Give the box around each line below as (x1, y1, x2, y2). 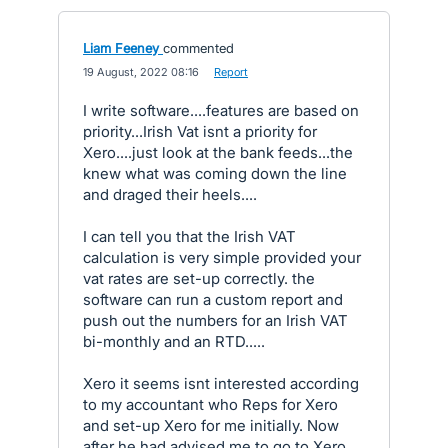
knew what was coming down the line (83, 164, 347, 183)
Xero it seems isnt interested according (83, 374, 359, 393)
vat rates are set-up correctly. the (83, 269, 315, 288)
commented (163, 40, 234, 56)
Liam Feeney (83, 40, 159, 56)
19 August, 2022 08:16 (83, 65, 199, 79)
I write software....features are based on (83, 101, 359, 120)
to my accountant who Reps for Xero (83, 395, 338, 414)
